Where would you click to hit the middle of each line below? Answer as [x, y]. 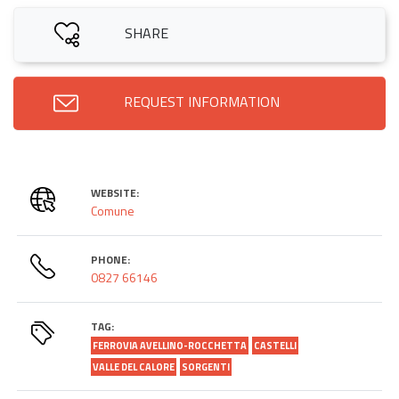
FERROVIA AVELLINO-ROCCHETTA [170, 345]
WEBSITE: [115, 192]
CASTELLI [276, 345]
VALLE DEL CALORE [134, 366]
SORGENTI [206, 366]
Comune [113, 210]
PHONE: [111, 259]
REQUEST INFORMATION [202, 101]
